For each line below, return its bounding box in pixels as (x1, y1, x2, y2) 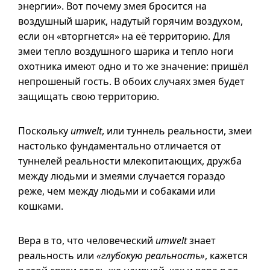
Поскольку (18, 124, 71, 137)
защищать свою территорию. (18, 90, 159, 103)
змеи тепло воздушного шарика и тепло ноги (18, 45, 233, 58)
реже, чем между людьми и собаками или (18, 184, 215, 198)
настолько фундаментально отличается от (18, 139, 221, 152)
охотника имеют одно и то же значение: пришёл (18, 60, 248, 73)
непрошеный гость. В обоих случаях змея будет (18, 75, 245, 88)
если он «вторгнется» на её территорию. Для (18, 30, 230, 43)
